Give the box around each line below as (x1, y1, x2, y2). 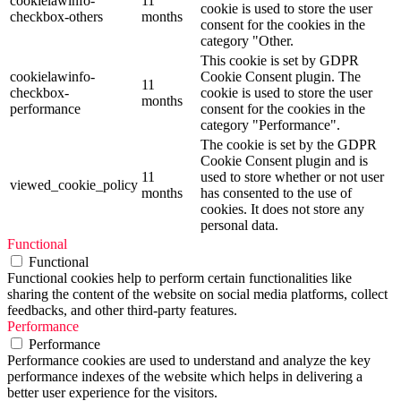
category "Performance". (200, 117, 340, 133)
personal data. (200, 218, 278, 234)
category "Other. (200, 33, 294, 49)
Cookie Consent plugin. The (200, 69, 361, 85)
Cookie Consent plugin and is (200, 153, 368, 169)
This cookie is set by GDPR (200, 53, 359, 69)
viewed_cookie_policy (10, 177, 138, 193)
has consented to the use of (200, 185, 352, 201)
